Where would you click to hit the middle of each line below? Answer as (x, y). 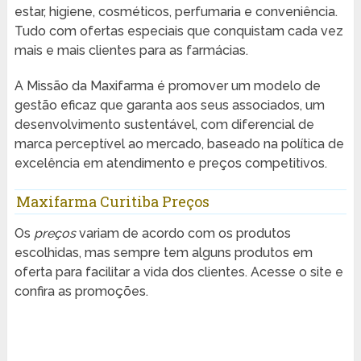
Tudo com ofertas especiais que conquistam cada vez (178, 31)
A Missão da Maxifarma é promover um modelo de (167, 86)
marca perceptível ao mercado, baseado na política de (179, 144)
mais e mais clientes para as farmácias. (131, 51)
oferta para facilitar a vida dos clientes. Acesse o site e (178, 272)
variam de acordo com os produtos (183, 234)
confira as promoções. (81, 292)
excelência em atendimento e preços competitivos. (170, 164)
